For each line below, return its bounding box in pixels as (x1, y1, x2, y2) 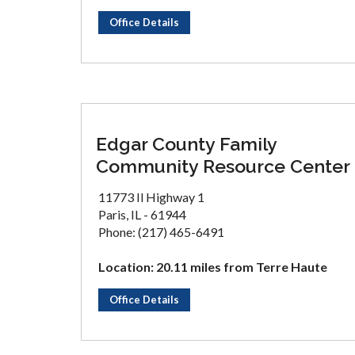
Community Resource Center (96, 155, 350, 177)
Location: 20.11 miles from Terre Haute (98, 259, 327, 274)
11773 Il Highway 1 (98, 189, 204, 204)
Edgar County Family (96, 133, 277, 155)
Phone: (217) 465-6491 (98, 224, 224, 239)
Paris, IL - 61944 (98, 207, 186, 222)
